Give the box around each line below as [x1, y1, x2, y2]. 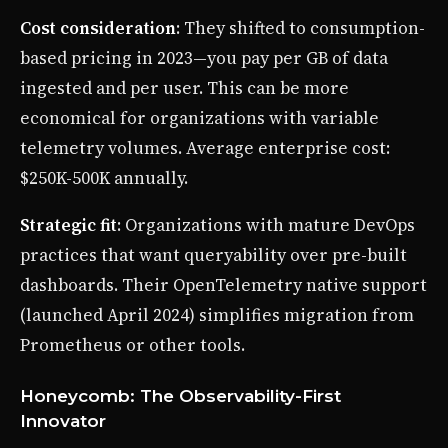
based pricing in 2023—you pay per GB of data [20, 46, 388, 71]
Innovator [20, 411, 106, 432]
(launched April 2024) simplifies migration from [20, 303, 414, 328]
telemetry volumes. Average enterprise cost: [20, 136, 390, 161]
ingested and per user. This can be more [20, 76, 349, 101]
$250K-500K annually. [20, 166, 188, 191]
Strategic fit [20, 213, 117, 238]
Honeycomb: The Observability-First [20, 386, 341, 407]
